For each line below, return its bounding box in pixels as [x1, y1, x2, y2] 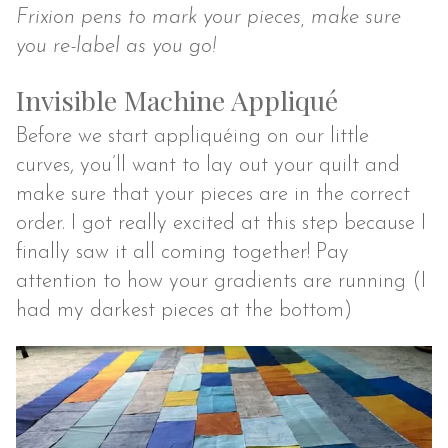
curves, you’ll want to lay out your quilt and [16, 154, 401, 176]
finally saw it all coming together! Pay [16, 241, 350, 263]
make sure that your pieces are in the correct [16, 183, 411, 205]
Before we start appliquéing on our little [16, 125, 370, 147]
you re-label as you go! [16, 36, 217, 58]
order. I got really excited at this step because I [16, 212, 427, 234]
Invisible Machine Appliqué [16, 82, 339, 119]
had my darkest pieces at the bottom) [16, 299, 353, 321]
